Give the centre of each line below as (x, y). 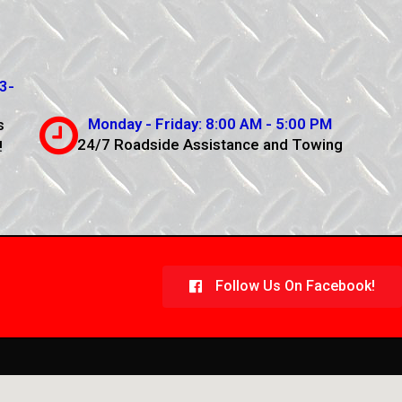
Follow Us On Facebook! (295, 286)
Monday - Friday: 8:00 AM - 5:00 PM (210, 124)
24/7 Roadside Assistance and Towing (210, 145)
